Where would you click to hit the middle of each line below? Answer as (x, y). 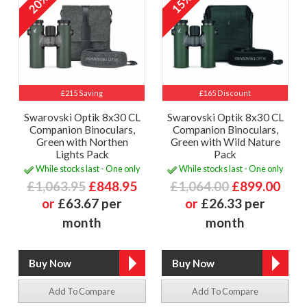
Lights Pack (82, 155)
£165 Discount (225, 93)
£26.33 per (233, 203)
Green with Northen (82, 142)
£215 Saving (82, 93)
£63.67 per (90, 203)
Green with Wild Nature (225, 142)
